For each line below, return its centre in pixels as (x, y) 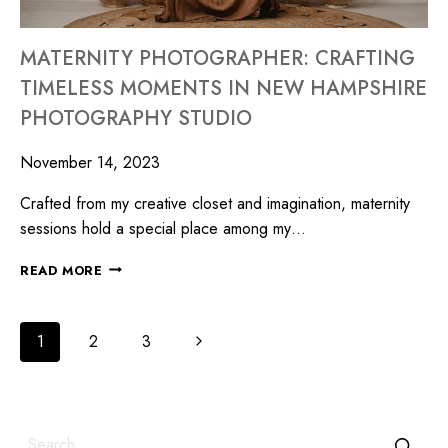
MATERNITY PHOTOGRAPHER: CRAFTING (217, 58)
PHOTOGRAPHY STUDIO (136, 118)
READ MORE (61, 270)
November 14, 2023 (90, 162)
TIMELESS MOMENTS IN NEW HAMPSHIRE (223, 88)
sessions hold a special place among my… (163, 228)
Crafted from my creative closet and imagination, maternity (215, 203)
